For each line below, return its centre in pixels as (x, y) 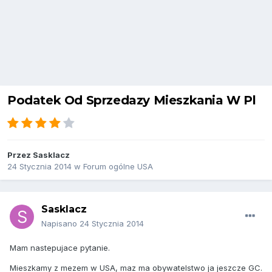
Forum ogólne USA (118, 167)
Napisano (60, 224)
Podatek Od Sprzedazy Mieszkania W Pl (132, 100)
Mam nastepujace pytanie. (60, 248)
